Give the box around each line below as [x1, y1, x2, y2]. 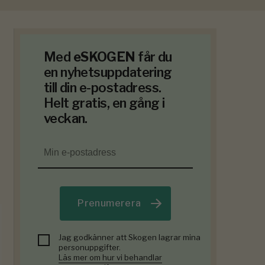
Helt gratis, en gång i [43, 95, 165, 111]
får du [135, 49, 172, 65]
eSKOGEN [73, 49, 135, 65]
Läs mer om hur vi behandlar [58, 253, 162, 263]
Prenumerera [77, 198, 141, 209]
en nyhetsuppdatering [43, 64, 172, 80]
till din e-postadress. [43, 80, 161, 96]
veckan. [43, 111, 88, 127]
